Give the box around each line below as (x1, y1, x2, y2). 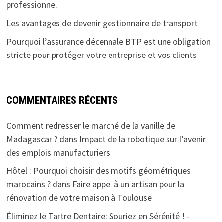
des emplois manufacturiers (6, 146, 110, 158)
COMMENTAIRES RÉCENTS (6, 94, 118, 106)
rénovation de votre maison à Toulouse (6, 191, 152, 203)
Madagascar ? (6, 133, 57, 145)
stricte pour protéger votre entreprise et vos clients (6, 49, 197, 60)
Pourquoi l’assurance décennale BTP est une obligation (6, 35, 211, 47)
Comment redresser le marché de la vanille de (6, 119, 175, 131)
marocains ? (6, 178, 51, 190)
